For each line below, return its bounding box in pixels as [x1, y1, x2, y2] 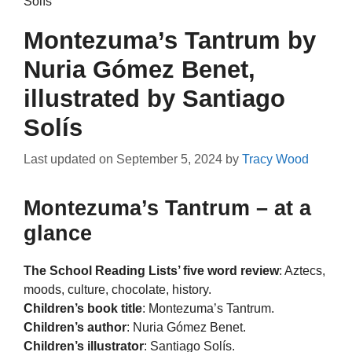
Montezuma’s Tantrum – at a [24, 196, 311, 221]
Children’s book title [24, 302, 142, 316]
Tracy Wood [242, 152, 309, 167]
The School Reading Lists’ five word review [24, 264, 279, 278]
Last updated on [24, 152, 116, 167]
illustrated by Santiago [24, 85, 285, 113]
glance [24, 222, 92, 246]
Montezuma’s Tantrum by [24, 27, 316, 55]
